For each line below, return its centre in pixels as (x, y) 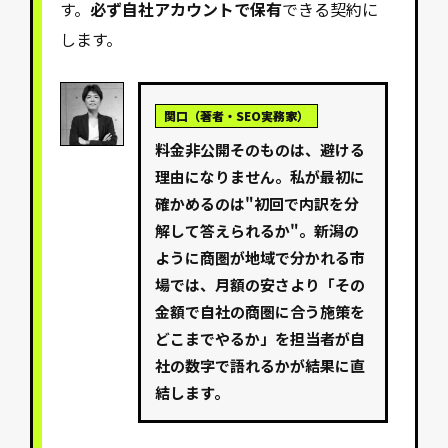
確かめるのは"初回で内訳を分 (257, 204)
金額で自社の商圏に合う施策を (260, 312)
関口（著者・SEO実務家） (237, 116)
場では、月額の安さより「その (260, 285)
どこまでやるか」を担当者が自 (260, 339)
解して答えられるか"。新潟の (257, 231)
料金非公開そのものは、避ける (260, 150)
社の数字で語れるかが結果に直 (260, 366)
